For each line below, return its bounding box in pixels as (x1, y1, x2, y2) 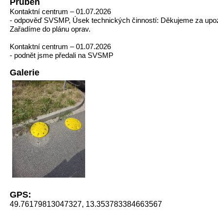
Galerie (10, 68, 39, 77)
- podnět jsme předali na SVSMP (10, 51, 113, 59)
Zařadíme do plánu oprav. (10, 25, 91, 33)
